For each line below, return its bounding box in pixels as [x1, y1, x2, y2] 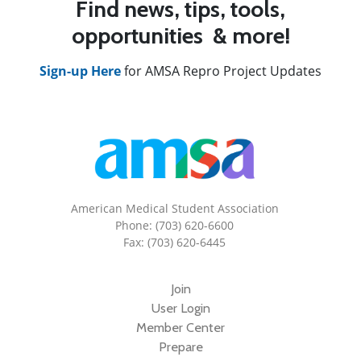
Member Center [136, 318, 225, 335]
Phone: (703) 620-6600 [115, 217, 234, 233]
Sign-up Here [39, 61, 121, 80]
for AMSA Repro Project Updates [121, 61, 322, 80]
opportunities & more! [71, 21, 290, 49]
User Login [151, 299, 210, 316]
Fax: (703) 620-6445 [123, 234, 226, 250]
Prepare [158, 338, 203, 355]
